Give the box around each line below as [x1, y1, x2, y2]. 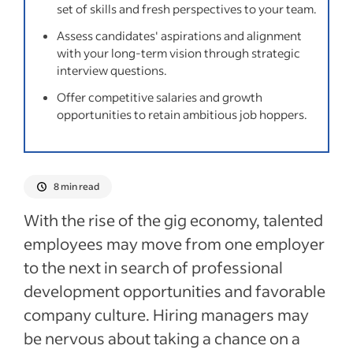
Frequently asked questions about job [36, 72, 288, 91]
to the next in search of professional [24, 257, 283, 277]
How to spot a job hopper [36, 17, 204, 35]
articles [36, 142, 85, 161]
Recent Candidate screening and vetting [36, 121, 303, 139]
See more [129, 184, 199, 204]
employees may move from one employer [24, 233, 325, 254]
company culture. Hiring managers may [24, 304, 309, 325]
